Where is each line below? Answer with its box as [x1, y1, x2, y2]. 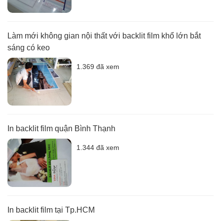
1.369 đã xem [76, 62, 119, 71]
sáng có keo [7, 43, 50, 52]
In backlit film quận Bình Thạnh [7, 124, 115, 133]
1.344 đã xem [76, 144, 119, 151]
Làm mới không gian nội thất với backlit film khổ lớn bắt [7, 31, 201, 40]
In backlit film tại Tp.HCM [7, 205, 95, 214]
